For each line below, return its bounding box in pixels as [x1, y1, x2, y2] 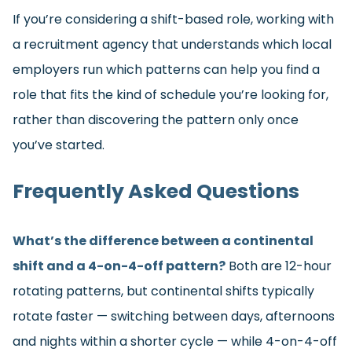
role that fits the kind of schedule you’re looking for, [13, 85, 332, 104]
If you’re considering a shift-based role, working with [13, 9, 334, 28]
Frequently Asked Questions [13, 178, 299, 206]
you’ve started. [13, 135, 104, 154]
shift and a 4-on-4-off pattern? [13, 257, 225, 276]
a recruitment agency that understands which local [13, 35, 332, 53]
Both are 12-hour [225, 257, 332, 276]
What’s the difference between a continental [13, 232, 313, 251]
